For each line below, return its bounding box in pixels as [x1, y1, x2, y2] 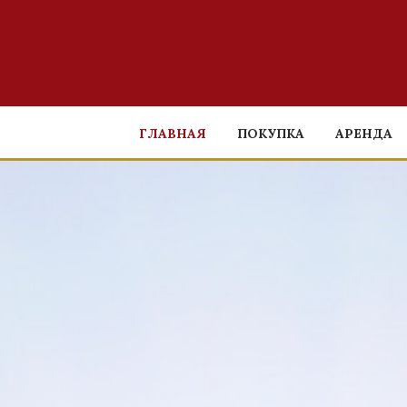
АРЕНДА [335, 125, 392, 143]
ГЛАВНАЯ [139, 125, 206, 143]
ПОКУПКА [237, 125, 304, 143]
